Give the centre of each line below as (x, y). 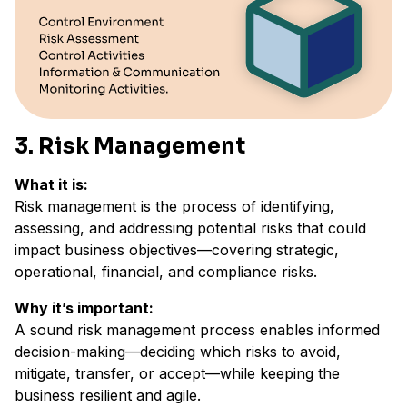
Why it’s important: (84, 308)
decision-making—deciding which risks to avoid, (178, 351)
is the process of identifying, (235, 206)
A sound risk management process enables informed (197, 329)
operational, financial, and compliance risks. (166, 271)
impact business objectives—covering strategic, (177, 249)
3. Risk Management (130, 146)
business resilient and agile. (108, 395)
